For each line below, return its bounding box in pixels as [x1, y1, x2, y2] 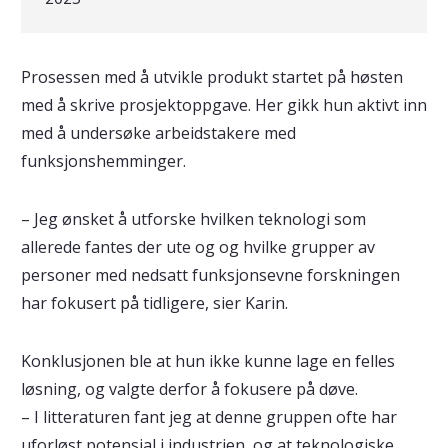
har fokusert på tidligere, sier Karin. [20, 292, 292, 314]
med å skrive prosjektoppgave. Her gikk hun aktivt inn [20, 94, 427, 116]
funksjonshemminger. [20, 150, 190, 172]
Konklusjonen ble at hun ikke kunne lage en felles [20, 350, 395, 372]
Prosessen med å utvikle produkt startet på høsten [20, 66, 403, 88]
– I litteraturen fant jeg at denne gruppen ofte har [20, 406, 397, 428]
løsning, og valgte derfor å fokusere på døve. [20, 378, 358, 400]
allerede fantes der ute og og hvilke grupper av [20, 236, 375, 258]
